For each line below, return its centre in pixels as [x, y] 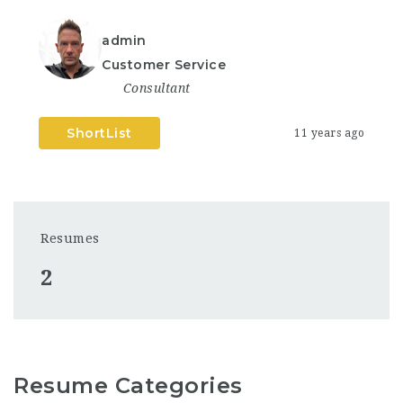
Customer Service [164, 65]
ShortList [99, 133]
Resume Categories [128, 385]
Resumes [70, 238]
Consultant [157, 88]
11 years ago [329, 133]
